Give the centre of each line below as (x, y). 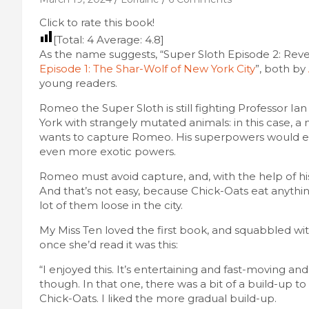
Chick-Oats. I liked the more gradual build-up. (158, 298)
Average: (119, 39)
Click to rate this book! (97, 22)
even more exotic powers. (108, 151)
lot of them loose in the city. (111, 205)
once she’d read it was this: (109, 244)
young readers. (78, 83)
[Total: (70, 39)
